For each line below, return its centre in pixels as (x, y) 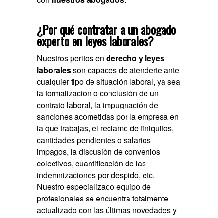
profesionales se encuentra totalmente (103, 199)
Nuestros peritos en (72, 58)
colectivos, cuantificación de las (92, 163)
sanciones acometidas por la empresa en (108, 117)
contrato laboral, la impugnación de (98, 105)
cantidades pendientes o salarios (94, 140)
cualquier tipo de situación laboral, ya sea (109, 82)
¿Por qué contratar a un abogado (107, 29)
